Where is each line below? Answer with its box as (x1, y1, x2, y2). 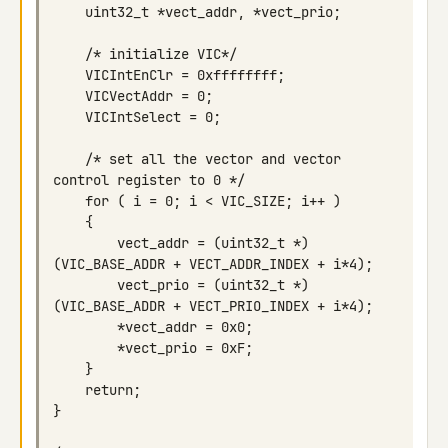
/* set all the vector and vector (53, 150, 85, 168)
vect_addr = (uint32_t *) (53, 234, 117, 252)
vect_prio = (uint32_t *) (53, 276, 117, 294)
